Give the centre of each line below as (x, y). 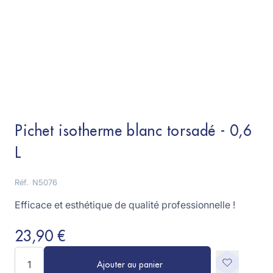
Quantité (33, 253)
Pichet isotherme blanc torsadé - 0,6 (133, 131)
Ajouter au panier (130, 264)
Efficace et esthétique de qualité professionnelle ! (125, 205)
